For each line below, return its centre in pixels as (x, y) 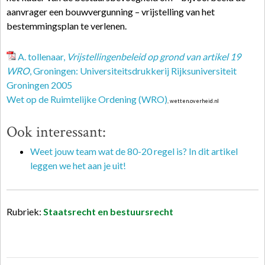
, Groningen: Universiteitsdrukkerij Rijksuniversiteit (133, 71)
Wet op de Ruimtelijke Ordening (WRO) (87, 99)
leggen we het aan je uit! (78, 165)
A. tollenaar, (42, 56)
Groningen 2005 (39, 85)
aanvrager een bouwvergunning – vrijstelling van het (111, 12)
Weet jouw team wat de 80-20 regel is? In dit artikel (134, 151)
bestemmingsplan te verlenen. (67, 26)
